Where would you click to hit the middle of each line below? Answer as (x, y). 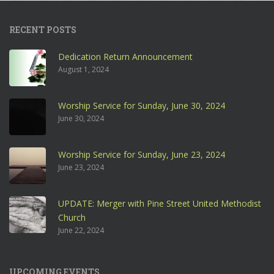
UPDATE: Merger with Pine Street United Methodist (160, 204)
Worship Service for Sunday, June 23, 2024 (142, 155)
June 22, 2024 (81, 231)
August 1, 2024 (83, 70)
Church (72, 218)
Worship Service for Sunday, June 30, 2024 (142, 106)
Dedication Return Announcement (125, 57)
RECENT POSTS (43, 30)
